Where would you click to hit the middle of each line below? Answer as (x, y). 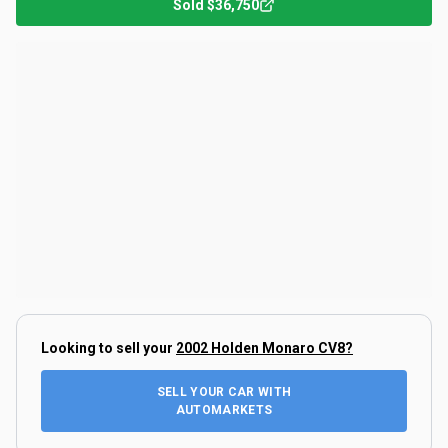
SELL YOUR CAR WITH (224, 392)
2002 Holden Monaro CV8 (260, 348)
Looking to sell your (108, 348)
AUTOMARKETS (224, 410)
